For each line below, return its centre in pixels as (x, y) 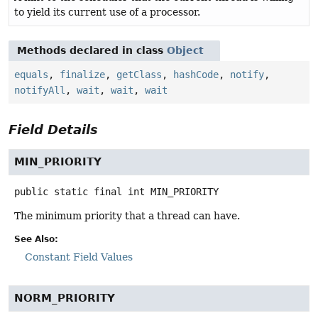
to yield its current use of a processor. (107, 12)
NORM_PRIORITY (65, 298)
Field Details (53, 130)
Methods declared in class (92, 51)
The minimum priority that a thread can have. (127, 216)
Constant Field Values (79, 257)
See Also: (36, 240)
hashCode (196, 75)
